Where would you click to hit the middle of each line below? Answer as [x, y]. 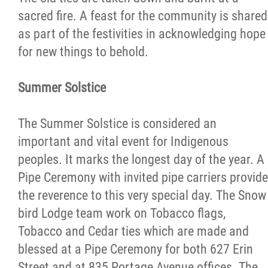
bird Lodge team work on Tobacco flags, [122, 213]
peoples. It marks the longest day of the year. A [141, 159]
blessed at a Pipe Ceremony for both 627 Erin [135, 249]
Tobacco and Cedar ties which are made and [133, 231]
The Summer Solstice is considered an [117, 124]
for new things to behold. [83, 52]
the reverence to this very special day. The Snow [142, 195]
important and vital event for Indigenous [123, 141]
